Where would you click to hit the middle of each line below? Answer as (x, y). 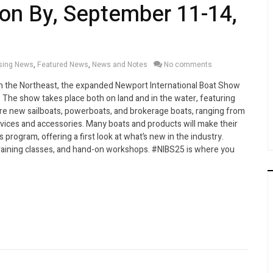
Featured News (63, 64)
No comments (188, 64)
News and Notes (120, 64)
